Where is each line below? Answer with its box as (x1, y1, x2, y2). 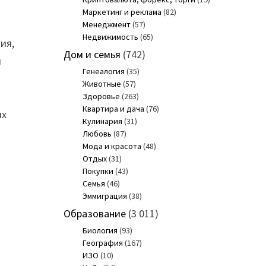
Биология (82, 225, 118, 236)
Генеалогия (82, 66, 125, 77)
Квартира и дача (82, 103, 144, 115)
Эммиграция (82, 191, 127, 202)
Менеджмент (82, 19, 131, 30)
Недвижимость (82, 31, 138, 43)
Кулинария (82, 116, 122, 127)
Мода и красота (82, 141, 141, 152)
